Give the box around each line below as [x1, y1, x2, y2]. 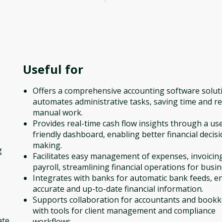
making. [33, 140, 62, 151]
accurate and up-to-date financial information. [33, 183, 203, 194]
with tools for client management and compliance [33, 205, 216, 216]
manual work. [33, 107, 83, 118]
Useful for [23, 61, 83, 77]
